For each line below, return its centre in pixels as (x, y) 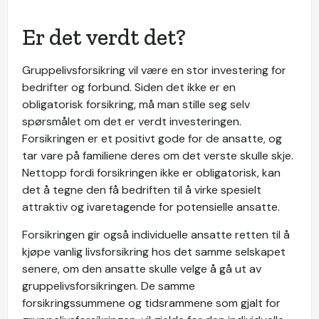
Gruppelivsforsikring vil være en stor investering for (154, 70)
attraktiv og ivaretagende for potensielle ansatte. (152, 207)
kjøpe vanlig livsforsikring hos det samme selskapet (154, 252)
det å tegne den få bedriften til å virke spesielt (142, 190)
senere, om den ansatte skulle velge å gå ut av (142, 269)
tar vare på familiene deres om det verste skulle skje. (158, 156)
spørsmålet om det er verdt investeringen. (132, 121)
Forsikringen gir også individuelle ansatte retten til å (156, 235)
